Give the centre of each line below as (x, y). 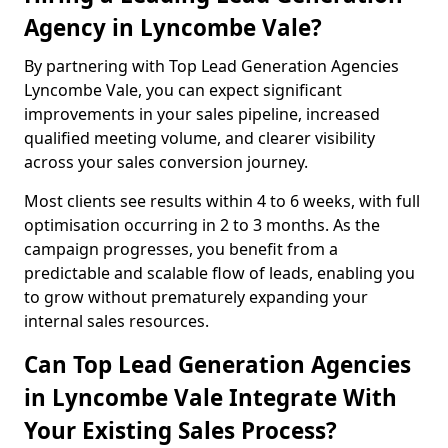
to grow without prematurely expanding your (196, 297)
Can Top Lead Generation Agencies (217, 364)
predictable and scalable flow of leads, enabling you (219, 273)
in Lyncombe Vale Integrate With (210, 397)
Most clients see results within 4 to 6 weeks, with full (222, 201)
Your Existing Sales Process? (180, 430)
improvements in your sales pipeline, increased (202, 114)
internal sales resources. (116, 321)
